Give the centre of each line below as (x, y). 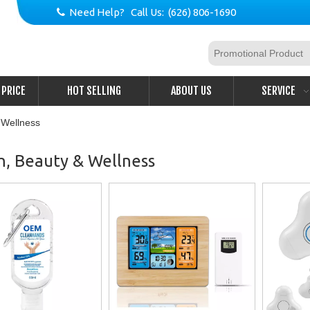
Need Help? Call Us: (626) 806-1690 (152, 12)
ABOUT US (191, 91)
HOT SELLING (94, 91)
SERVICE (278, 91)
